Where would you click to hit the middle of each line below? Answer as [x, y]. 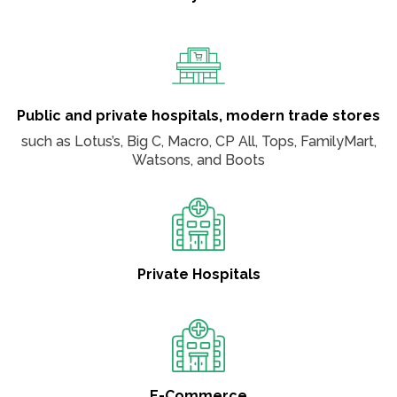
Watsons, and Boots [198, 160]
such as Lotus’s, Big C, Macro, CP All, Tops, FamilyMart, [198, 142]
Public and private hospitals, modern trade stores [198, 116]
